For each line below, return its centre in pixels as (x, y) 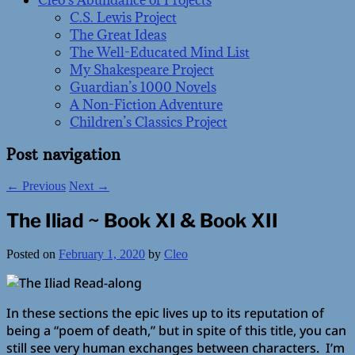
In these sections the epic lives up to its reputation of (165, 313)
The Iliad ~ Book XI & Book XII (142, 220)
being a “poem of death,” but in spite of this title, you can (176, 331)
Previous (42, 185)
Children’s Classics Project (149, 122)
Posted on (32, 254)
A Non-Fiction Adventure (146, 105)
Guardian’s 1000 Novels (143, 88)
